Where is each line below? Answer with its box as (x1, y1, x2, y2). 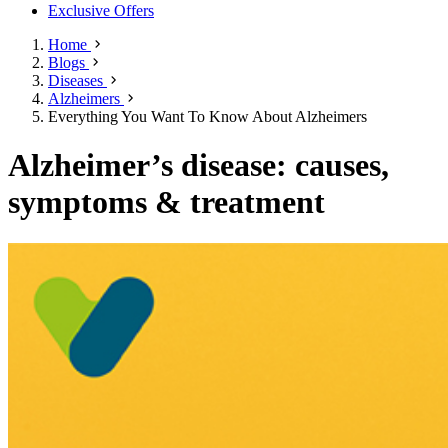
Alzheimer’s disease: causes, (8, 147, 389, 184)
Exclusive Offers (48, 2, 154, 19)
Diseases (48, 72, 107, 89)
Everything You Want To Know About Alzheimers (48, 108, 367, 125)
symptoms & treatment (8, 184, 325, 221)
